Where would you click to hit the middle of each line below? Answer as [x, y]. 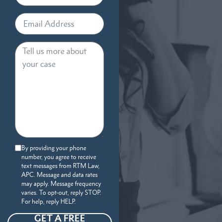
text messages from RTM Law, [60, 166]
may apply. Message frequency [61, 183]
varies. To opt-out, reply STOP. [61, 192]
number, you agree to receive [59, 157]
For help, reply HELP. [49, 201]
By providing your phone [54, 148]
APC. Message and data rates [59, 174]
